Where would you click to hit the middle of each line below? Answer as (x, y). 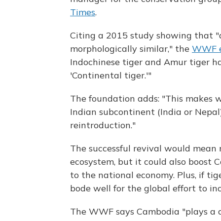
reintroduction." (103, 125)
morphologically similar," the (131, 49)
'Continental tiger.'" (111, 75)
